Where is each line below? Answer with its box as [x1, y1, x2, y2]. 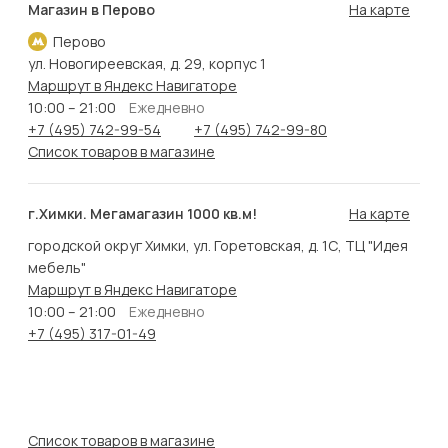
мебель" [28, 258, 86, 278]
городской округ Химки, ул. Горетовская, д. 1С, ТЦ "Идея [28, 236, 408, 256]
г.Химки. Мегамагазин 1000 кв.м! [28, 204, 257, 224]
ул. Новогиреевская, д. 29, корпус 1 [28, 54, 266, 74]
